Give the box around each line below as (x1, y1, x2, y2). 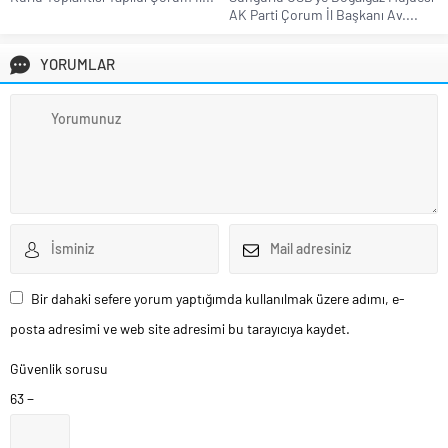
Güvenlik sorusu (10, 359, 108, 377)
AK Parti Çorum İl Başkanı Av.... (229, 5, 418, 23)
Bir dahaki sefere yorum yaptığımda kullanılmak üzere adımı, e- (31, 289, 405, 307)
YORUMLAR (40, 54, 115, 73)
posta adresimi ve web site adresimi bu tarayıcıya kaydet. (10, 319, 350, 337)
